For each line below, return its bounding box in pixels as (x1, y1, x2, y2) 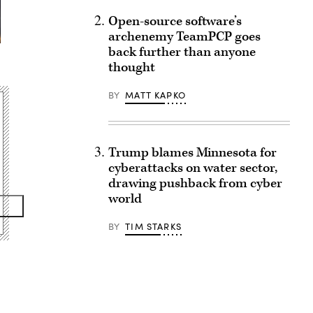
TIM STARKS (125, 220, 182, 233)
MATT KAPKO (125, 89, 186, 101)
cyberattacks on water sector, (108, 159, 277, 177)
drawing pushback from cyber (108, 175, 282, 192)
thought (108, 59, 155, 76)
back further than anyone (108, 43, 256, 61)
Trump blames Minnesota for (108, 144, 277, 161)
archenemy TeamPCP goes (108, 28, 261, 45)
